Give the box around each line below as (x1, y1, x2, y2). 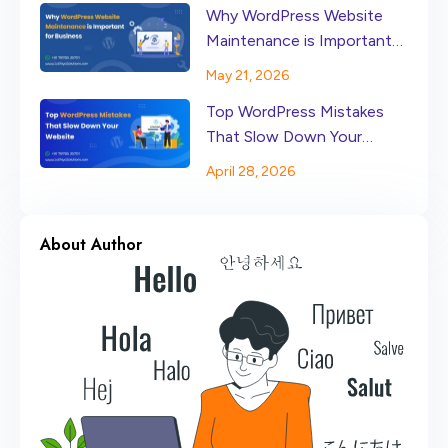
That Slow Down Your (206, 126, 362, 146)
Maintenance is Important (206, 30, 392, 50)
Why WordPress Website (206, 5, 383, 25)
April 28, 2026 (206, 162, 295, 180)
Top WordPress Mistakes (206, 101, 384, 121)
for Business (206, 55, 296, 75)
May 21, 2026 (206, 66, 289, 84)
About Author (40, 232, 142, 256)
